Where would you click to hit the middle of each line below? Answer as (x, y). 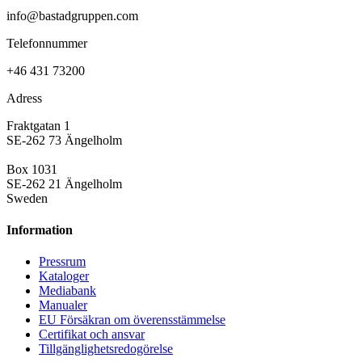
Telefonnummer (47, 43)
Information (40, 230)
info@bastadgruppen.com (72, 15)
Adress (24, 98)
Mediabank (67, 291)
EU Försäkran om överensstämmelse (132, 320)
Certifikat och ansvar (92, 335)
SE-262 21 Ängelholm (64, 183)
